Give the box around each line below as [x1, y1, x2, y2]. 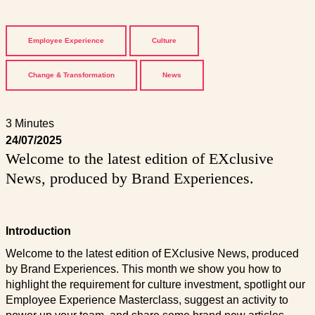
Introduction [5, 225, 71, 238]
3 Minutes [5, 117, 54, 130]
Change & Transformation [27, 71, 115, 79]
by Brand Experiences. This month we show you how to [5, 263, 281, 276]
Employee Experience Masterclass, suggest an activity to [5, 294, 288, 307]
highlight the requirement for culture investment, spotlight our [5, 278, 305, 291]
